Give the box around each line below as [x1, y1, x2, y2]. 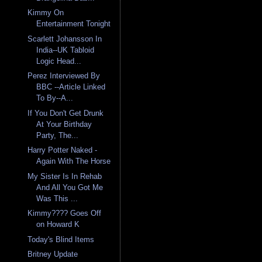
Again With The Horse [36, 157, 111, 166]
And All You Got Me [36, 182, 104, 192]
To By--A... [36, 94, 74, 103]
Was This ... [36, 194, 78, 203]
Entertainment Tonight [36, 19, 111, 29]
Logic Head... [36, 56, 82, 65]
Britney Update [27, 250, 78, 259]
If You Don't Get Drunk [27, 108, 104, 118]
